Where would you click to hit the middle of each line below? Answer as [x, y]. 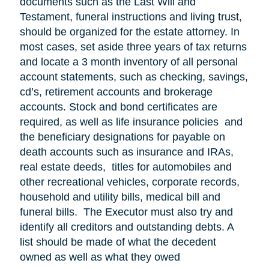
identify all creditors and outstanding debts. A [126, 227]
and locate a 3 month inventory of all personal [128, 62]
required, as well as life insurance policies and [131, 122]
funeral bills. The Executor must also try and [126, 212]
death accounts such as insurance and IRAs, [126, 152]
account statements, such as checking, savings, [134, 77]
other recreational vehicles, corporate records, [129, 182]
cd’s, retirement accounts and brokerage [116, 92]
